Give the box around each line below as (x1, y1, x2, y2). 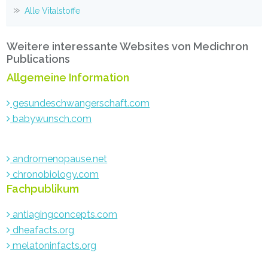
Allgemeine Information (7, 71, 130, 84)
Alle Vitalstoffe (25, 6, 81, 16)
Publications (7, 52, 71, 65)
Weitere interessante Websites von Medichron (7, 39, 249, 53)
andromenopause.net (10, 153, 108, 165)
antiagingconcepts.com (10, 208, 118, 220)
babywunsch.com (10, 112, 92, 124)
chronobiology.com (10, 168, 99, 180)
